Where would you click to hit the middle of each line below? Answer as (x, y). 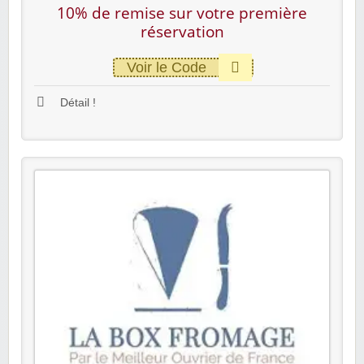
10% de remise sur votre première (182, 13)
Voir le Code (167, 68)
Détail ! (76, 103)
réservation (182, 32)
